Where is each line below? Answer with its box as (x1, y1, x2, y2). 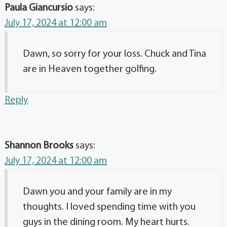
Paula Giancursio (5, 3, 73, 14)
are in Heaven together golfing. (23, 64, 157, 75)
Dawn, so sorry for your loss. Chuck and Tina (23, 49, 206, 60)
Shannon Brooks (5, 141, 73, 152)
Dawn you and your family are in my (23, 187, 172, 198)
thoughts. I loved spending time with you (23, 202, 196, 213)
